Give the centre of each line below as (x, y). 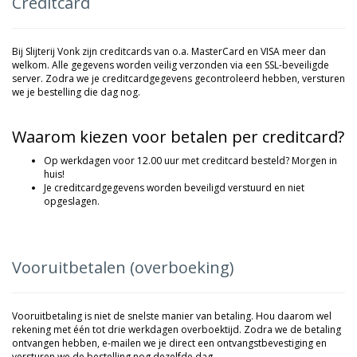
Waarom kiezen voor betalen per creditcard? (178, 137)
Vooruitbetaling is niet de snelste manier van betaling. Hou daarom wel (172, 316)
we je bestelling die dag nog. (76, 92)
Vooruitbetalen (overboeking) (123, 267)
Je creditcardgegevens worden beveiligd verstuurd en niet (174, 188)
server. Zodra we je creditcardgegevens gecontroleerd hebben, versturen (178, 78)
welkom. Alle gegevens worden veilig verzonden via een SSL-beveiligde (171, 65)
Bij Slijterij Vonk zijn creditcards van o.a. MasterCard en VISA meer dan (169, 51)
